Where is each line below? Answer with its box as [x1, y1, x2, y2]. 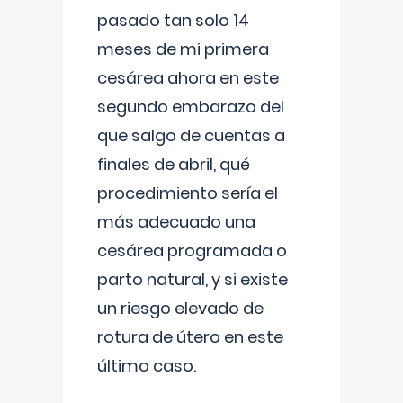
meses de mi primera [97, 38, 269, 60]
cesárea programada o [97, 239, 287, 262]
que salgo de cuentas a [97, 124, 285, 147]
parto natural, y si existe [97, 268, 288, 291]
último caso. [97, 354, 196, 377]
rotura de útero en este [97, 326, 283, 348]
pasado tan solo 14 [97, 9, 249, 31]
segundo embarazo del [97, 95, 284, 118]
